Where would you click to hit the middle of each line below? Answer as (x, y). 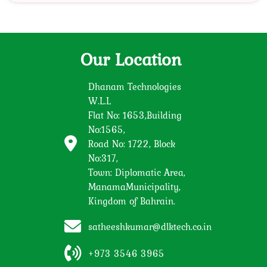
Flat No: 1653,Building (135, 115)
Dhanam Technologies (134, 87)
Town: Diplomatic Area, (136, 173)
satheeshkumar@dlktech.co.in (150, 227)
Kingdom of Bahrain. (131, 201)
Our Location (131, 59)
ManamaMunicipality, (134, 187)
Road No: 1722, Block (131, 144)
